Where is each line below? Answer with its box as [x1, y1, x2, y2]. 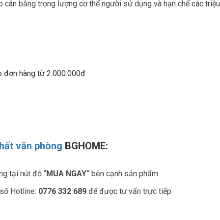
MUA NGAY [46, 169, 86, 178]
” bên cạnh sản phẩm [86, 169, 158, 178]
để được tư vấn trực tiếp [88, 187, 171, 196]
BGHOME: [65, 140, 108, 152]
